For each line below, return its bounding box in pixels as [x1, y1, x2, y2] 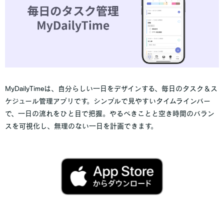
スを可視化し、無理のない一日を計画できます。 [5, 122, 157, 129]
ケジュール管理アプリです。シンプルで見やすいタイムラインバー [5, 97, 210, 104]
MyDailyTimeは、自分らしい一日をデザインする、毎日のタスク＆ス [5, 84, 217, 92]
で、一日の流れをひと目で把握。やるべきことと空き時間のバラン [5, 109, 214, 117]
